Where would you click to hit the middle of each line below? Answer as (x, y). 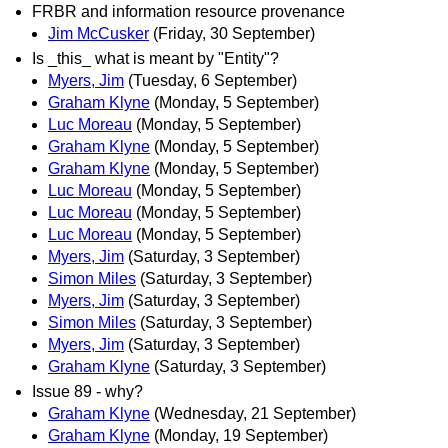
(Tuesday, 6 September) (212, 81)
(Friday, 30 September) (234, 34)
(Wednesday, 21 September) (255, 414)
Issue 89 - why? (87, 392)
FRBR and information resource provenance (188, 12)
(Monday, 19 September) (241, 436)
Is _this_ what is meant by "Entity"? (155, 59)
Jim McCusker (98, 34)
